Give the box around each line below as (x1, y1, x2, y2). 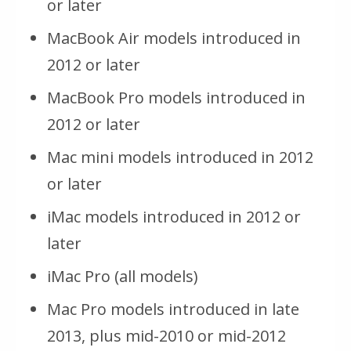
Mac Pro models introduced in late (47, 299, 299, 320)
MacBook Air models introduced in (47, 27, 301, 49)
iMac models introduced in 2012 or (47, 206, 301, 228)
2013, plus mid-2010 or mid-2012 (47, 325, 286, 347)
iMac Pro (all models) (47, 266, 198, 288)
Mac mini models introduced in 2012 (47, 147, 313, 168)
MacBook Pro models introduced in (47, 87, 306, 109)
